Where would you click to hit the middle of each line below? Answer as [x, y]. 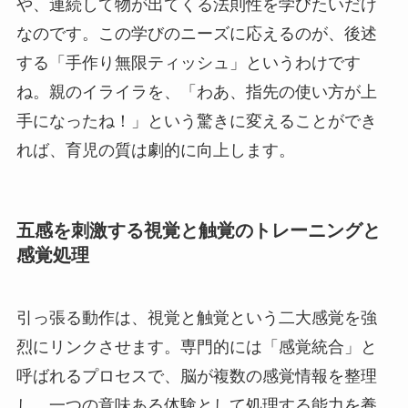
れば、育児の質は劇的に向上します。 [155, 150]
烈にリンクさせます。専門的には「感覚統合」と [196, 347]
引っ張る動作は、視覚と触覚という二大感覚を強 [196, 318]
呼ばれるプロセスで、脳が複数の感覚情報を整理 [196, 377]
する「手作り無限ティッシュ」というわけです [188, 62]
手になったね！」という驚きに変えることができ [196, 121]
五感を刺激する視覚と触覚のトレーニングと [198, 230]
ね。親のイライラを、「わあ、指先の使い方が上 [196, 92]
